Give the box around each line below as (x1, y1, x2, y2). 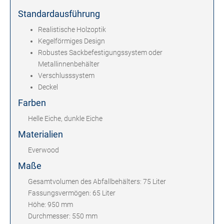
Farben (18, 97, 46, 108)
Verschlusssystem (38, 71, 94, 80)
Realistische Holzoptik (38, 25, 106, 34)
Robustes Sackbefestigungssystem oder (38, 48, 162, 57)
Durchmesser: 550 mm (28, 212, 97, 220)
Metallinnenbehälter (38, 60, 99, 68)
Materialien (18, 129, 63, 140)
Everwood (28, 146, 59, 154)
